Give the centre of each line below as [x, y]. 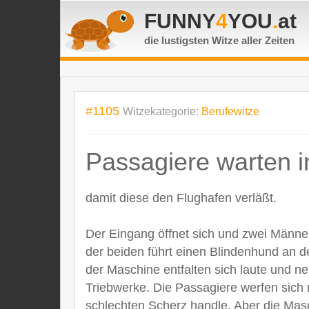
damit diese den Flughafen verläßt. [181, 198]
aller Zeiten [268, 40]
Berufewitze [230, 111]
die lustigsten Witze [193, 40]
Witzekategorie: [162, 111]
